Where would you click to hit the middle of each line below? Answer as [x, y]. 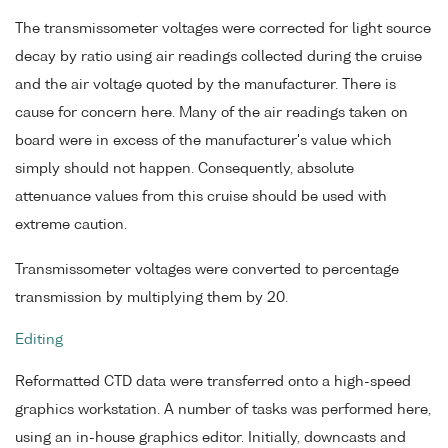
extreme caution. [71, 225]
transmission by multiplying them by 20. [151, 298]
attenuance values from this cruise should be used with [201, 197]
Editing [39, 339]
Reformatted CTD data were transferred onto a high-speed [213, 381]
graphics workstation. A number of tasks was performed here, [223, 409]
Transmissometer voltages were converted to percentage [207, 270]
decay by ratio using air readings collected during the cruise [218, 57]
